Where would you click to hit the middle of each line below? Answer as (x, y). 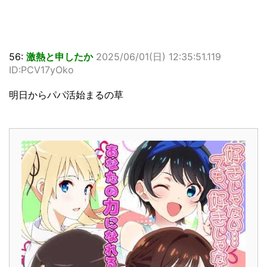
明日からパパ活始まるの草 (66, 95)
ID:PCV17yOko (41, 70)
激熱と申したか (60, 57)
